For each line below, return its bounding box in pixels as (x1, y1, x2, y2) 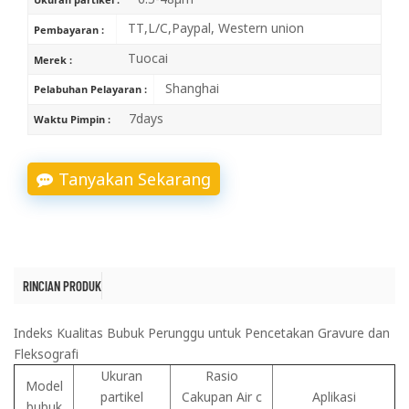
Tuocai (123, 48, 168, 67)
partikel (100, 387, 143, 405)
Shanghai (161, 79, 219, 97)
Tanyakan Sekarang (58, 167, 211, 190)
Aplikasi (311, 387, 356, 405)
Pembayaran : (34, 22, 105, 37)
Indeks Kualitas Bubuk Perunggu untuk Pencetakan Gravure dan (14, 323, 390, 341)
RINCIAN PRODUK (23, 277, 101, 294)
